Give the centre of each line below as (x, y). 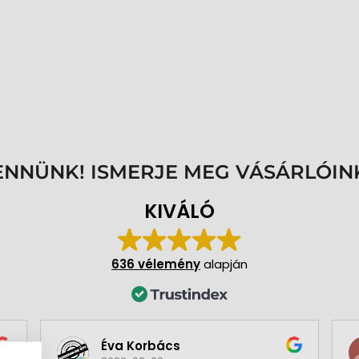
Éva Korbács (140, 345)
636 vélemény (156, 264)
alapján (224, 264)
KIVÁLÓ (179, 212)
